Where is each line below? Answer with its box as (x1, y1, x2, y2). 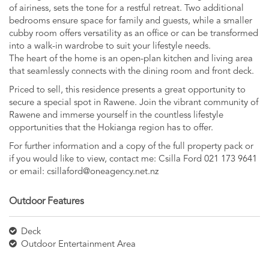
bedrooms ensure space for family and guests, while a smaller (9, 17, 252, 26)
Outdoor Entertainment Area (19, 240, 136, 250)
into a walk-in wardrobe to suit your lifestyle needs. (9, 42, 211, 52)
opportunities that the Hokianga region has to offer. (9, 124, 213, 133)
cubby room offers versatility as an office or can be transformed (9, 29, 258, 39)
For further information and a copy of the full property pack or (9, 142, 253, 152)
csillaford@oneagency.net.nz (47, 168, 159, 177)
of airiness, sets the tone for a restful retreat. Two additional (9, 4, 244, 14)
